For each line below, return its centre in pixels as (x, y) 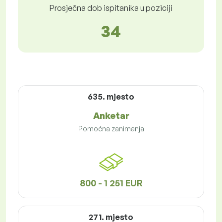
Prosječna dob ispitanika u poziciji (111, 8)
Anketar (111, 116)
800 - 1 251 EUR (111, 183)
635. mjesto (111, 97)
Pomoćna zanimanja (111, 129)
